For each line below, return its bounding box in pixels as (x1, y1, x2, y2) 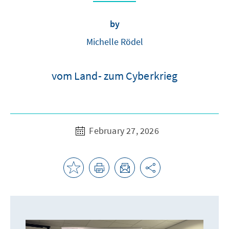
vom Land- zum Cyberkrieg (51, 68, 178, 83)
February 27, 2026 (87, 124, 159, 136)
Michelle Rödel (86, 35, 143, 48)
